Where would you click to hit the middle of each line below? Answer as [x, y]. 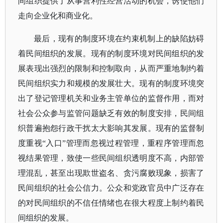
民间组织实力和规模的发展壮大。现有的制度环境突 [111, 83]
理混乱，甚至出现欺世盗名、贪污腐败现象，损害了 [111, 173]
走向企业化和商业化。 [58, 16]
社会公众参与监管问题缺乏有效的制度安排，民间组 [111, 113]
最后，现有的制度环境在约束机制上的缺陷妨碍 [119, 39]
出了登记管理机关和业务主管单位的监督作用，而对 [111, 98]
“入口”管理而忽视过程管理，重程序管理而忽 [123, 143]
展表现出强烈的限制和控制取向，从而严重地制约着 [111, 68]
